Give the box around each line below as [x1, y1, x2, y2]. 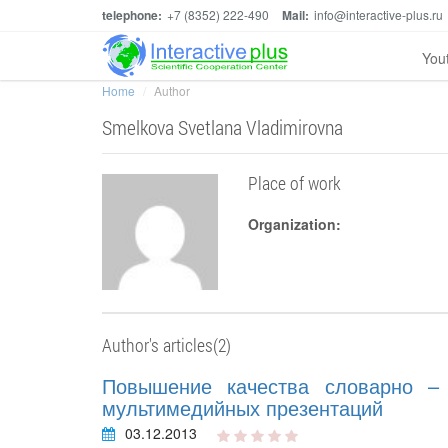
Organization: [248, 214, 342, 234]
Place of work [248, 171, 342, 195]
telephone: [102, 6, 162, 24]
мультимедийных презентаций [102, 393, 383, 423]
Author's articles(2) [102, 333, 231, 358]
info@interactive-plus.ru [314, 6, 443, 23]
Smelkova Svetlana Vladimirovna [102, 114, 343, 140]
